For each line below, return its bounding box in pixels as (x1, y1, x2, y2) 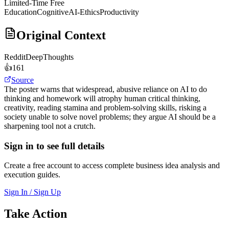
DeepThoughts (26, 53, 74, 62)
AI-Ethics (68, 8, 100, 17)
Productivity (100, 8, 139, 17)
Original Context (16, 29, 106, 42)
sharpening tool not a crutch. (4, 122, 96, 131)
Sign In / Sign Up (4, 188, 61, 197)
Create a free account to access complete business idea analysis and (4, 161, 220, 170)
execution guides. (4, 170, 60, 179)
